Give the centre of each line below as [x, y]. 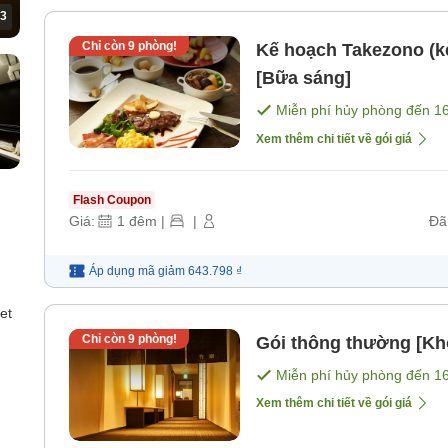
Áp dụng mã [122, 270]
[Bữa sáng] [303, 77]
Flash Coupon [112, 199]
